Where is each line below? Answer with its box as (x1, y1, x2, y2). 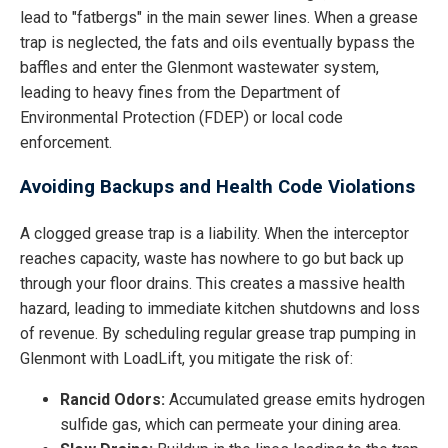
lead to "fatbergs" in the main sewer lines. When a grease (20, 7, 418, 27)
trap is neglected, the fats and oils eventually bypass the (20, 32, 415, 52)
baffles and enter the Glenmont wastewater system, (20, 57, 379, 77)
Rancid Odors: (60, 390, 165, 410)
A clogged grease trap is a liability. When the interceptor (20, 224, 409, 244)
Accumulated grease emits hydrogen (165, 390, 425, 410)
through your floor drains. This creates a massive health (20, 274, 405, 294)
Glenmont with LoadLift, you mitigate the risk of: (20, 349, 353, 369)
